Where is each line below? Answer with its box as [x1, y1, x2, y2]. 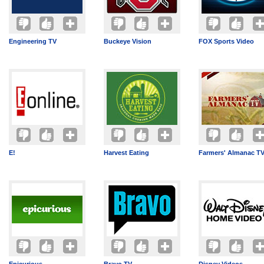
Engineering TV [9, 38, 57, 45]
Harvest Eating [104, 149, 149, 156]
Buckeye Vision [104, 38, 151, 45]
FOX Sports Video [199, 38, 254, 45]
